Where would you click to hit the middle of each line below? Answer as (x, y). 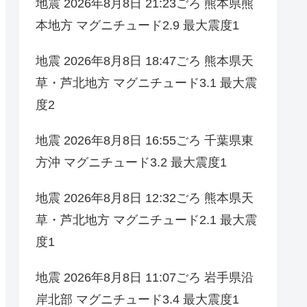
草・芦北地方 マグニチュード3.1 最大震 (146, 83)
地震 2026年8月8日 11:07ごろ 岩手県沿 (145, 278)
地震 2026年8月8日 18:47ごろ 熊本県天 (145, 61)
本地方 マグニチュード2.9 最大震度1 (137, 26)
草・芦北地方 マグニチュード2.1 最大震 (146, 220)
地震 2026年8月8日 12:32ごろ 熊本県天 (145, 198)
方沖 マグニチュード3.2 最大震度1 (131, 163)
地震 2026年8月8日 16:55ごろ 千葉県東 (145, 141)
